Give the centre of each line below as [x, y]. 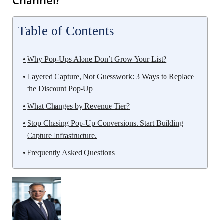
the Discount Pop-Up [60, 88]
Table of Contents [66, 31]
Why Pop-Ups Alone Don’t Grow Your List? [97, 59]
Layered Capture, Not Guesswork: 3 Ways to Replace [111, 76]
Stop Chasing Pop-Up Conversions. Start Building [105, 123]
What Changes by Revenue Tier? [79, 106]
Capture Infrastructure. [62, 135]
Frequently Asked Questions [71, 152]
